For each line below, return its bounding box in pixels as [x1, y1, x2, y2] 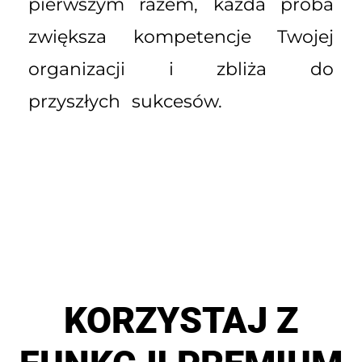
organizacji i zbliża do [28, 57, 334, 80]
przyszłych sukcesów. [28, 90, 222, 112]
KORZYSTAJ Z [64, 299, 298, 343]
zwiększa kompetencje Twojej [28, 25, 334, 48]
